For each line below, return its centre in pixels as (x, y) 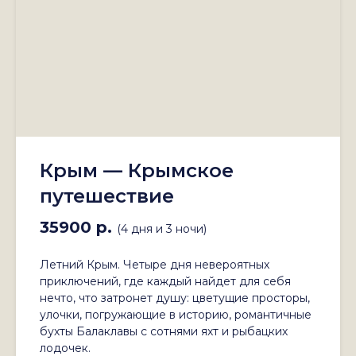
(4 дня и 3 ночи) (162, 229)
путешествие (107, 196)
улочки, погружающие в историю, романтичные (176, 315)
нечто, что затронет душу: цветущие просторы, (175, 298)
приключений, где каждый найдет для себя (165, 282)
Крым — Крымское (137, 171)
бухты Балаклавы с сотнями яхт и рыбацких (164, 332)
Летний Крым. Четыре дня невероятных (155, 265)
